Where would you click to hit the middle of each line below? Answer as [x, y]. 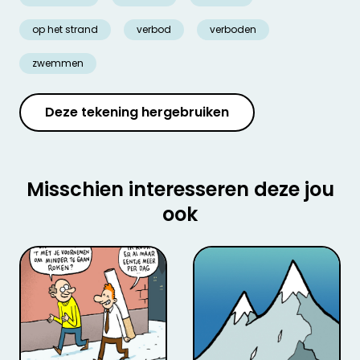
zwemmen [58, 63]
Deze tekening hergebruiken [137, 112]
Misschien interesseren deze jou [180, 189]
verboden [233, 29]
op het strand [65, 29]
